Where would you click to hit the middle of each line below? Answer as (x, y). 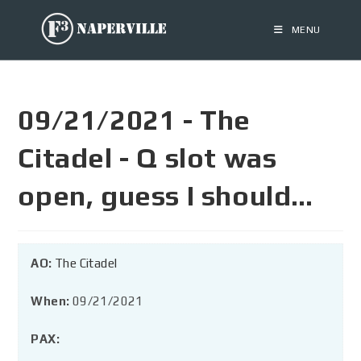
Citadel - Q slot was (147, 158)
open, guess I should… (166, 195)
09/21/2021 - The (135, 120)
